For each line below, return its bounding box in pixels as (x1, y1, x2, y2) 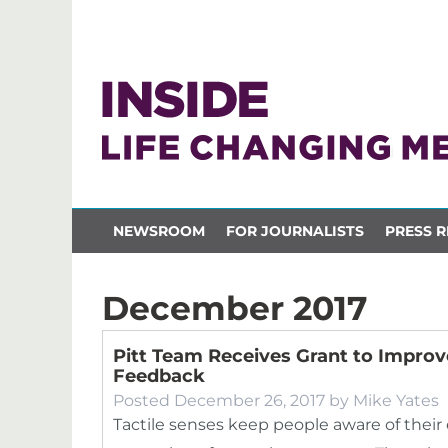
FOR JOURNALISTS (225, 221, 364, 240)
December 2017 (102, 288, 367, 328)
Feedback (113, 365, 205, 387)
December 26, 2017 (174, 391, 325, 410)
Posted (113, 391, 174, 410)
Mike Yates (353, 391, 439, 410)
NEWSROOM (112, 221, 205, 240)
